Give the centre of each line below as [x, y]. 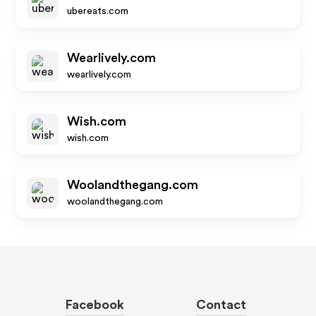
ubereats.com [98, 11]
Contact [221, 305]
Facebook [95, 305]
